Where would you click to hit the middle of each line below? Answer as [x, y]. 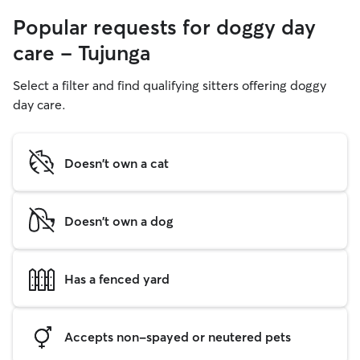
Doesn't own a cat [117, 163]
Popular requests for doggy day [164, 27]
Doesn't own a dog [119, 221]
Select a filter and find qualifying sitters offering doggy [170, 85]
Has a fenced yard [117, 278]
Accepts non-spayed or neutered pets [178, 336]
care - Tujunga [82, 53]
